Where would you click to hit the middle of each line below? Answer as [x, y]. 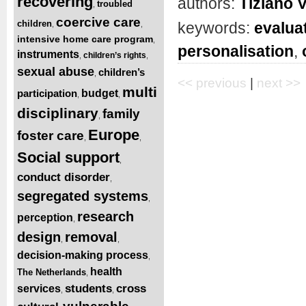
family [121, 113]
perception [45, 217]
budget [100, 93]
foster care [51, 135]
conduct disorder [64, 177]
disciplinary [58, 113]
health [106, 271]
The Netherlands [52, 272]
